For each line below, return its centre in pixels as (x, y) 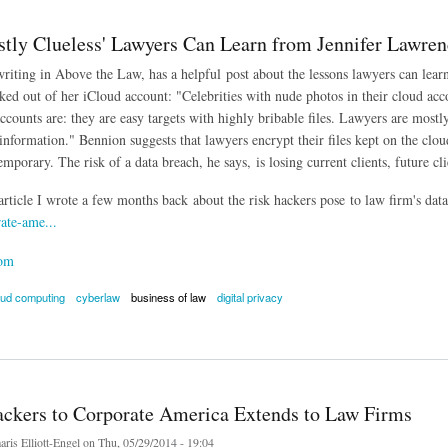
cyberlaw (97, 297)
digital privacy (250, 297)
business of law (169, 297)
